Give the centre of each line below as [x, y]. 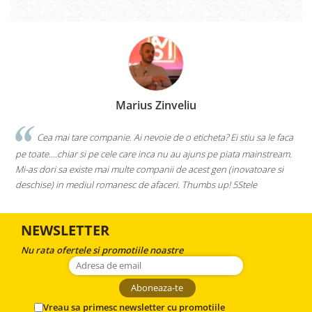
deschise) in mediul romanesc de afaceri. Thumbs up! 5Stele [136, 184]
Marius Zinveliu [156, 106]
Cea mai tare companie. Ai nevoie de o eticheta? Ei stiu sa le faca [164, 138]
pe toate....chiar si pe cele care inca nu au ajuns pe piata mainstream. [154, 154]
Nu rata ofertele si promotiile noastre [102, 250]
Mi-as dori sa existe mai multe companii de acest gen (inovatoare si [149, 169]
